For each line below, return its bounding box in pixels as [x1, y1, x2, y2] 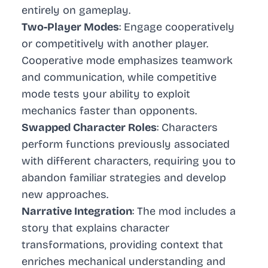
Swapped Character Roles [22, 121, 157, 135]
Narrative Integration [22, 205, 132, 218]
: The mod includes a [132, 205, 236, 218]
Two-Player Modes [22, 20, 119, 34]
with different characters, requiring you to [22, 154, 236, 168]
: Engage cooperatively [119, 20, 234, 34]
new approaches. [22, 188, 108, 202]
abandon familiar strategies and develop [22, 171, 226, 185]
